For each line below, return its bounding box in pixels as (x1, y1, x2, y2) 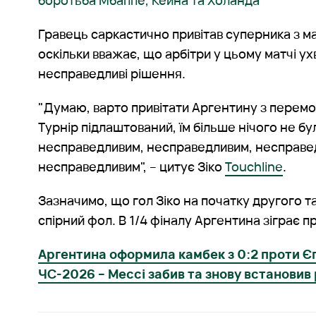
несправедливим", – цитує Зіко (38, 158, 226, 176)
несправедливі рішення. (38, 65, 186, 83)
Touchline (225, 158, 284, 176)
